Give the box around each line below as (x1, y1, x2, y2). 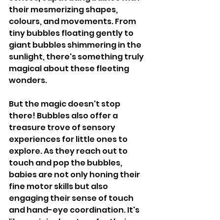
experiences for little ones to (9, 134, 129, 145)
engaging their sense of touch (9, 192, 135, 204)
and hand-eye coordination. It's (9, 204, 141, 216)
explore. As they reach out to (9, 145, 129, 157)
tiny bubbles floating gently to (9, 27, 135, 39)
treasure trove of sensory (9, 122, 117, 134)
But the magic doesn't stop (9, 98, 122, 110)
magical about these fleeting (9, 63, 131, 75)
